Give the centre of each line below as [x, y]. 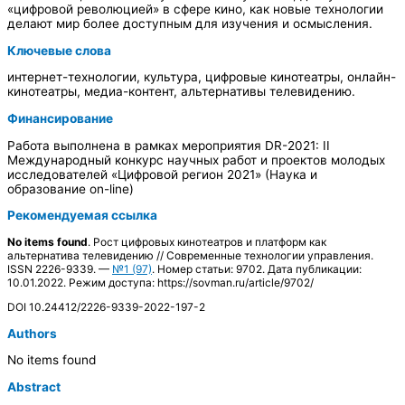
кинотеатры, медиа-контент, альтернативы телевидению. [181, 92]
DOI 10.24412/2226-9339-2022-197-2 [106, 306]
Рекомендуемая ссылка [82, 216]
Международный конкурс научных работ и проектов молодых [196, 160]
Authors [32, 333]
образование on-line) [71, 188]
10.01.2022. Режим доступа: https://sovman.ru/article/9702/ [160, 282]
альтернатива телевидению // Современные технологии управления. [190, 255]
